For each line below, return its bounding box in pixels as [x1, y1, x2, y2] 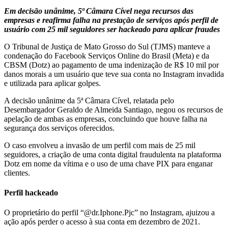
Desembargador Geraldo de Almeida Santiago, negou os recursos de [4, 105, 223, 114]
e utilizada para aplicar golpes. [4, 78, 103, 88]
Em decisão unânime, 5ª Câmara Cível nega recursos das [4, 6, 193, 15]
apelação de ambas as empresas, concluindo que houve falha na [4, 114, 207, 123]
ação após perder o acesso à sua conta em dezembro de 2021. [4, 217, 200, 226]
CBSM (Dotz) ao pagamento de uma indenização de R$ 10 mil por [4, 60, 219, 69]
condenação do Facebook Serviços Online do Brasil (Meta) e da [4, 51, 209, 60]
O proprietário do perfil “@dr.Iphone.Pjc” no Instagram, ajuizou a [4, 208, 215, 217]
